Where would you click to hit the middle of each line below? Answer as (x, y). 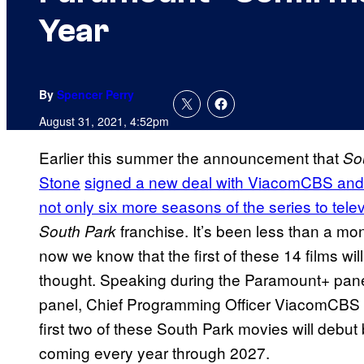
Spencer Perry (95, 95)
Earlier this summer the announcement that (191, 158)
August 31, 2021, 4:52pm (104, 121)
